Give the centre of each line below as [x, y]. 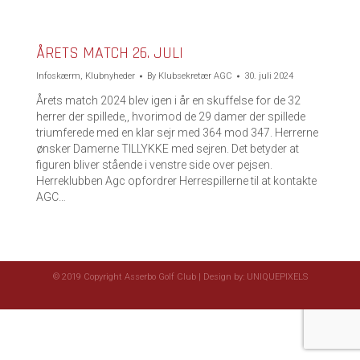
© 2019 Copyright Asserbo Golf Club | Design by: [149, 277]
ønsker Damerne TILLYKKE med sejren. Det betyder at [168, 149]
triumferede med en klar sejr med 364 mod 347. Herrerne [177, 133]
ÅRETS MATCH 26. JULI [110, 53]
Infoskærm [58, 76]
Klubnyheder [110, 76]
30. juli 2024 [269, 76]
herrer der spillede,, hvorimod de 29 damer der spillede [171, 117]
